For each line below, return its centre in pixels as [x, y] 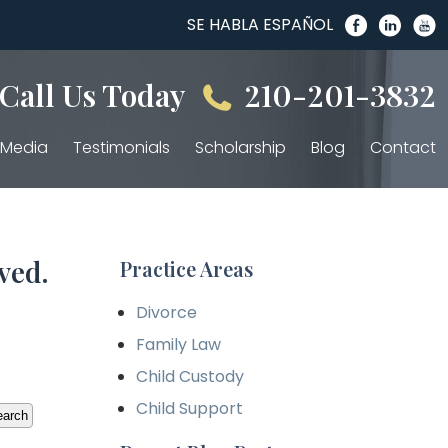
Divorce [166, 312]
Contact [403, 147]
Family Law [178, 344]
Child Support [189, 408]
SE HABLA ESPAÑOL [260, 24]
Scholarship [240, 147]
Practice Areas [186, 268]
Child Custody [190, 376]
